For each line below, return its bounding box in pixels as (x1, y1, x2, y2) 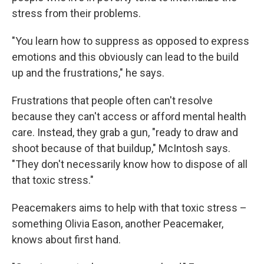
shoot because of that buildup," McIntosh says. (12, 142, 230, 154)
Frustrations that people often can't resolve (12, 94, 213, 107)
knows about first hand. (12, 233, 121, 246)
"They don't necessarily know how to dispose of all (12, 158, 247, 170)
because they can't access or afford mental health (12, 110, 246, 123)
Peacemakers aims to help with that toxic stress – (12, 202, 247, 214)
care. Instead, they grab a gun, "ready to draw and (12, 126, 238, 138)
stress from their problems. (12, 7, 141, 19)
